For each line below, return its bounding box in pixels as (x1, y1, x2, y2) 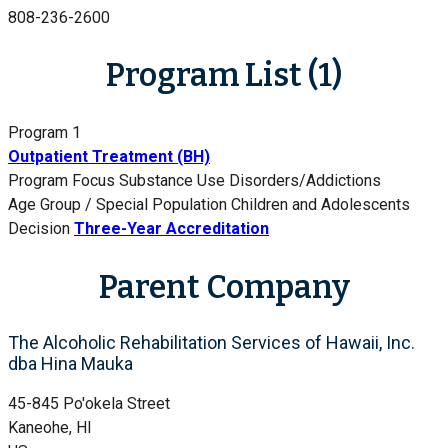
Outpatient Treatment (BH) (8, 147, 210, 167)
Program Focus (8, 171, 115, 191)
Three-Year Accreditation (74, 219, 269, 239)
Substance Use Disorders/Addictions (119, 171, 381, 191)
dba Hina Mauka (8, 353, 133, 375)
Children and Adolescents (231, 195, 410, 215)
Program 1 (8, 123, 81, 143)
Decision (8, 219, 70, 239)
